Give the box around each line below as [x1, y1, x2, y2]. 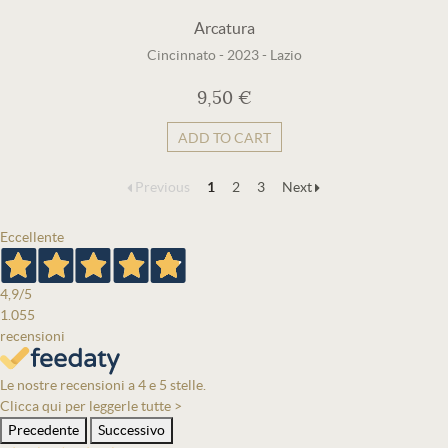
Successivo [98, 422, 165, 438]
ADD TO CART [177, 130, 271, 146]
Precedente [8, 422, 79, 438]
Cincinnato [146, 47, 216, 63]
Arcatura [193, 19, 255, 37]
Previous [131, 179, 193, 195]
